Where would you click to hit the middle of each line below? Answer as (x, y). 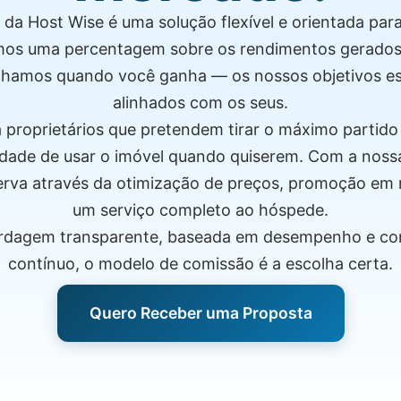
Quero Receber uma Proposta (200, 313)
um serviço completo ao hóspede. (200, 210)
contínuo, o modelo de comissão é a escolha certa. (200, 264)
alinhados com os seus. (200, 102)
